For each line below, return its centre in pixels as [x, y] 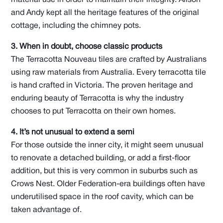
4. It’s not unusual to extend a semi [73, 132]
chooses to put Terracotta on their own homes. [94, 111]
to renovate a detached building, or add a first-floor [101, 158]
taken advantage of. [47, 210]
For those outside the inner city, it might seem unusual [108, 145]
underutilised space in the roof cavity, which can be [103, 197]
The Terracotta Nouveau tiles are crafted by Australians [109, 59]
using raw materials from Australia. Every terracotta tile [109, 72]
